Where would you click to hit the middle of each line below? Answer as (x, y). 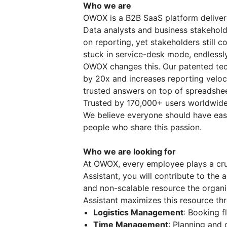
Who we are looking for (129, 151)
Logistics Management (138, 212)
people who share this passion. (142, 127)
